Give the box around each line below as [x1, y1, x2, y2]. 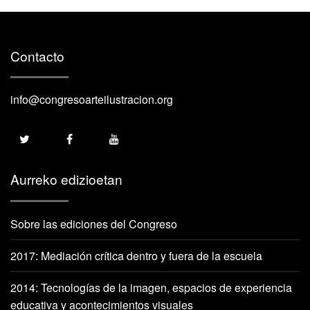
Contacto [10, 46, 64, 65]
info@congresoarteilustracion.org [10, 91, 173, 108]
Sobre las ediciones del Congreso [10, 215, 177, 232]
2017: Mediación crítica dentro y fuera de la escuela [10, 247, 262, 264]
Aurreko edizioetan [10, 170, 122, 189]
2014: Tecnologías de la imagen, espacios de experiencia [10, 279, 292, 295]
